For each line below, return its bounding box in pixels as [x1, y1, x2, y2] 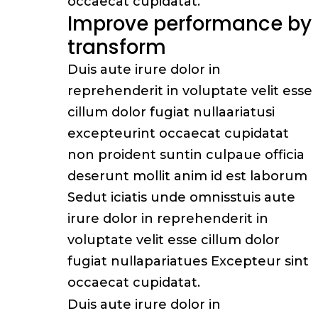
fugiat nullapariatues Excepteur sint [67, 253, 309, 269]
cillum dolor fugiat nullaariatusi [67, 104, 275, 120]
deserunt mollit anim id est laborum [67, 168, 307, 184]
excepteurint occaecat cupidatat [67, 126, 289, 141]
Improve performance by [67, 10, 312, 38]
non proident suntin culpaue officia [67, 147, 305, 163]
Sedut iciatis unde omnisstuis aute [67, 190, 295, 205]
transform [67, 33, 166, 61]
